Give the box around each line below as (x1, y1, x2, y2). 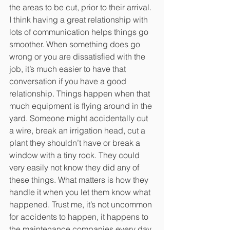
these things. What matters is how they (9, 174, 150, 185)
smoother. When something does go (9, 39, 142, 49)
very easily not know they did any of (9, 162, 141, 172)
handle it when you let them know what (9, 186, 152, 197)
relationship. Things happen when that (9, 88, 152, 99)
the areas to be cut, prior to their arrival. (9, 2, 154, 12)
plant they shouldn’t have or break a (9, 137, 142, 148)
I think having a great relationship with (9, 14, 150, 25)
